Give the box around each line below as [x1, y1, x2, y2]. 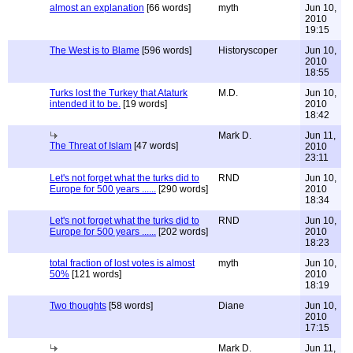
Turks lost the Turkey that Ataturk [50, 87, 188, 98]
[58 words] [106, 300, 153, 311]
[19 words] [121, 98, 167, 110]
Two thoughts [50, 300, 106, 311]
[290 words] [156, 184, 208, 195]
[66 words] [144, 2, 191, 13]
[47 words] [132, 140, 178, 151]
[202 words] [156, 226, 208, 237]
